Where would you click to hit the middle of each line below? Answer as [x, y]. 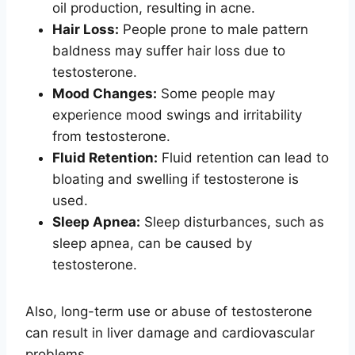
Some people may [216, 93]
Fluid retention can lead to [243, 157]
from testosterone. [111, 136]
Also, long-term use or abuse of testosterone [169, 311]
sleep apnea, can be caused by [152, 243]
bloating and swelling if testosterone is [176, 179]
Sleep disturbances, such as [232, 221]
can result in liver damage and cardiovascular [170, 332]
